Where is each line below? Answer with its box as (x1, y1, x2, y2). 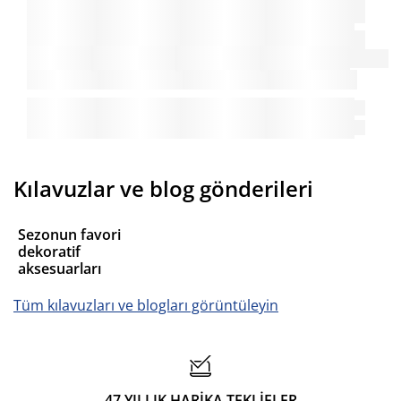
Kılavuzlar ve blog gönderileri (13, 174, 313, 204)
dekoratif (18, 242, 81, 262)
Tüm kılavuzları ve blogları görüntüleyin (13, 295, 278, 316)
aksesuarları (18, 259, 101, 279)
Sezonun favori (18, 225, 121, 245)
